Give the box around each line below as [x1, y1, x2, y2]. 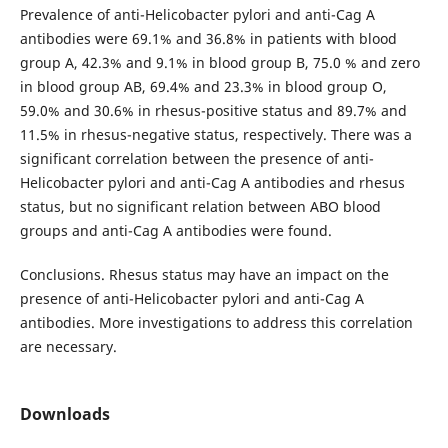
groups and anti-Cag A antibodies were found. [19, 220, 332, 240]
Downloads [19, 403, 110, 426]
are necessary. [19, 336, 117, 356]
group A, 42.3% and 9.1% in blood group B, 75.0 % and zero [19, 52, 420, 72]
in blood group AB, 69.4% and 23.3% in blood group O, [19, 76, 387, 96]
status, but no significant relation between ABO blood [19, 196, 381, 216]
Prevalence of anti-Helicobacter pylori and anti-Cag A [19, 4, 375, 24]
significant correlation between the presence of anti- [19, 148, 374, 168]
